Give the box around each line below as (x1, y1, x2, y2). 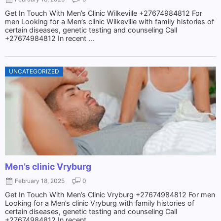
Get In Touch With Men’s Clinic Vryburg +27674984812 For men (5, 190, 215, 199)
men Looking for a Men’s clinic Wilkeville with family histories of (5, 17, 214, 26)
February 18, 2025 (15, 177, 65, 184)
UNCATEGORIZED (9, 67, 59, 75)
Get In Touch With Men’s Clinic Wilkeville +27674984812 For (5, 8, 202, 17)
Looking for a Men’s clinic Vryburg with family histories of (5, 198, 194, 207)
